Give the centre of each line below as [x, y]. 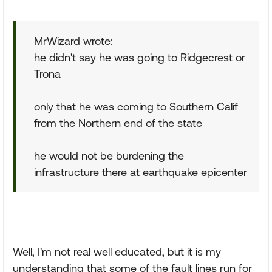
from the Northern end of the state [118, 123]
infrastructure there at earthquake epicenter [141, 172]
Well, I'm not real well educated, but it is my [117, 252]
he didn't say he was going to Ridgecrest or [140, 57]
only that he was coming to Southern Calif [136, 107]
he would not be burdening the [109, 156]
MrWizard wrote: [73, 41]
